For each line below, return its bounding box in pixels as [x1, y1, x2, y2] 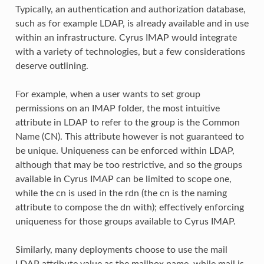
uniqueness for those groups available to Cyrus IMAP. [15, 216, 236, 226]
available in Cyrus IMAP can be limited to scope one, [15, 174, 232, 184]
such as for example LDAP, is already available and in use [15, 18, 249, 28]
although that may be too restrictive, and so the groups [15, 160, 242, 170]
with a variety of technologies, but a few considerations [15, 47, 245, 57]
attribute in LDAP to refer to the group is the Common [15, 117, 240, 127]
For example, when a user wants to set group [15, 89, 200, 99]
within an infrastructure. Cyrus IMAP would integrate [15, 32, 237, 42]
